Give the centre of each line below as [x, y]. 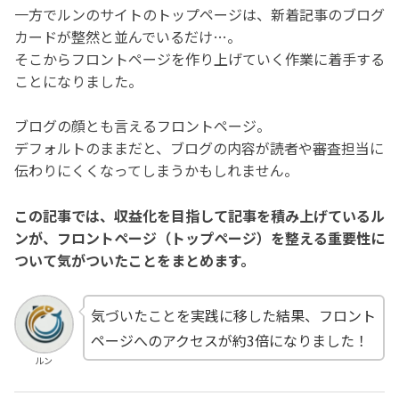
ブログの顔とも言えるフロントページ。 [142, 126]
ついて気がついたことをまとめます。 [134, 261]
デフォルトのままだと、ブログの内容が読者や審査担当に [199, 148]
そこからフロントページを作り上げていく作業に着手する [199, 58]
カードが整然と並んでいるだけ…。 [128, 36]
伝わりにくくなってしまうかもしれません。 [156, 171]
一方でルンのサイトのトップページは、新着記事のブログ [199, 14]
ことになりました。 [78, 81]
